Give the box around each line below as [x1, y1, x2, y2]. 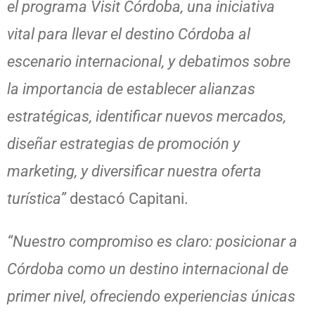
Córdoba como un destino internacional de [7, 260, 288, 278]
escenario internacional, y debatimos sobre [7, 53, 290, 71]
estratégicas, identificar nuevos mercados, [7, 108, 286, 126]
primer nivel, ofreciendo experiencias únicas [7, 288, 295, 306]
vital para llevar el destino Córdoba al [7, 25, 250, 44]
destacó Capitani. [66, 190, 188, 208]
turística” [7, 190, 66, 208]
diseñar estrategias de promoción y [7, 135, 240, 153]
